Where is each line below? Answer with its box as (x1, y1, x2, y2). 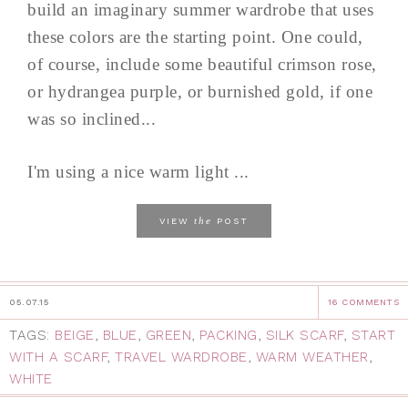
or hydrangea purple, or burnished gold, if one (27, 81, 372, 101)
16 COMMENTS (327, 296, 399, 307)
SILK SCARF (265, 326, 343, 343)
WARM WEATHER (255, 348, 369, 365)
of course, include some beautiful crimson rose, (27, 54, 377, 74)
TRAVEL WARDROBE (115, 348, 248, 365)
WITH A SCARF (9, 348, 107, 365)
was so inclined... (27, 108, 176, 128)
